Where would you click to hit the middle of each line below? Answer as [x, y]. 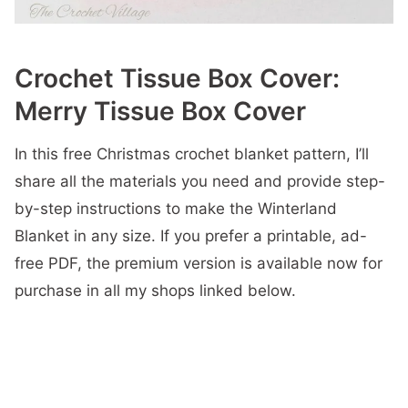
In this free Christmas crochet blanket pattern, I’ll [192, 154]
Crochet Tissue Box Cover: [177, 78]
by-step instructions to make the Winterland [176, 209]
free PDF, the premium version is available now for [199, 263]
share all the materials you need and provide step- [200, 181]
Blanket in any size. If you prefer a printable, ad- [191, 236]
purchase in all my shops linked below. [155, 291]
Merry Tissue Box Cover [160, 111]
